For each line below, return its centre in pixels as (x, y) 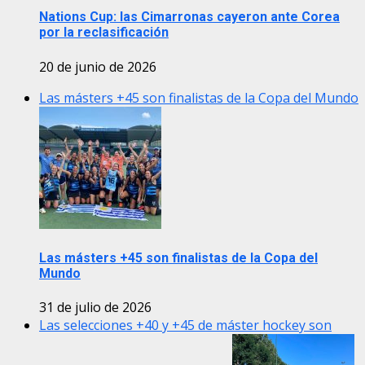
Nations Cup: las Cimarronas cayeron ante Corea (189, 17)
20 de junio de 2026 (98, 66)
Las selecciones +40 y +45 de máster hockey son (185, 325)
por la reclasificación (104, 33)
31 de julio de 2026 (95, 308)
